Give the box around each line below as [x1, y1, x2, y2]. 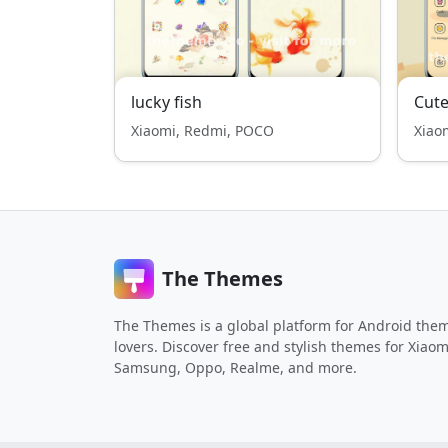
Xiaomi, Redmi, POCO [131, 121, 274, 140]
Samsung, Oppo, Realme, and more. [114, 358, 357, 377]
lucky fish [131, 91, 202, 113]
